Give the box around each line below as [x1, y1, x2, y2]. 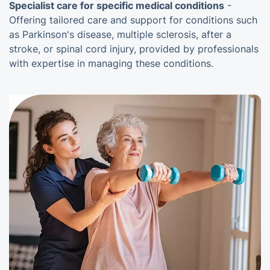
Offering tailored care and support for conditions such [9, 14, 257, 27]
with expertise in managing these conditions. [9, 57, 213, 70]
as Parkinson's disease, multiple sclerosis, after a [9, 28, 231, 41]
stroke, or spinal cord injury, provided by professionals [9, 43, 259, 55]
